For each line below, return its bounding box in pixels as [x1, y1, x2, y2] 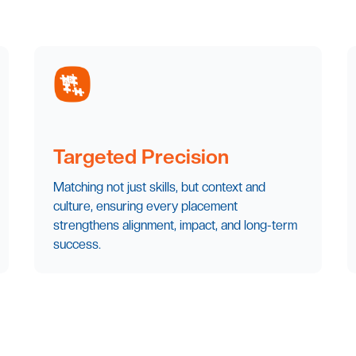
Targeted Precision [52, 145, 229, 169]
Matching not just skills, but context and [52, 180, 265, 195]
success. [52, 237, 101, 253]
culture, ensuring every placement [52, 199, 238, 215]
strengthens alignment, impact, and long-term [52, 218, 297, 234]
